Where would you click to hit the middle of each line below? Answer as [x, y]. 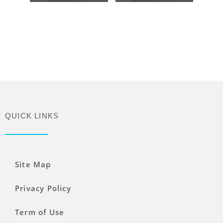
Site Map [33, 165]
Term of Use [40, 212]
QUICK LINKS [32, 116]
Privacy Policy [43, 188]
